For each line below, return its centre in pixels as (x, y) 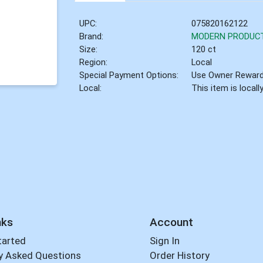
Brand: (92, 36)
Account (171, 222)
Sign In (164, 241)
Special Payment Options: (129, 75)
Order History (179, 256)
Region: (94, 62)
